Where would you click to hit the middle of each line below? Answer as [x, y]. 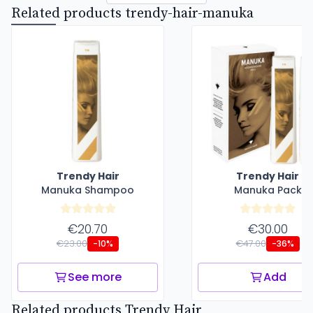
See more [95, 277]
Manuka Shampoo [88, 190]
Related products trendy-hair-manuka [132, 13]
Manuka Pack [268, 190]
